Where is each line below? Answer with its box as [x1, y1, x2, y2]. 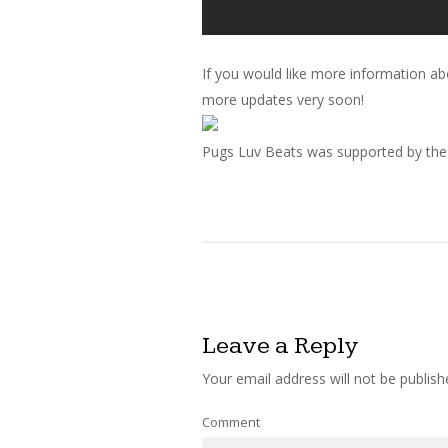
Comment [202, 413, 260, 432]
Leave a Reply [202, 332, 359, 361]
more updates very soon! [202, 90, 364, 110]
